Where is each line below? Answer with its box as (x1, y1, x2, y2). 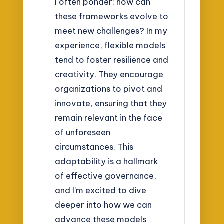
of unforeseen (55, 127, 111, 138)
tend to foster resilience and (55, 54, 169, 65)
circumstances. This (55, 141, 134, 152)
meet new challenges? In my (55, 25, 168, 36)
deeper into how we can (55, 199, 152, 210)
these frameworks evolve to (55, 11, 169, 22)
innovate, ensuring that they (55, 98, 167, 109)
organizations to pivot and (55, 83, 163, 94)
